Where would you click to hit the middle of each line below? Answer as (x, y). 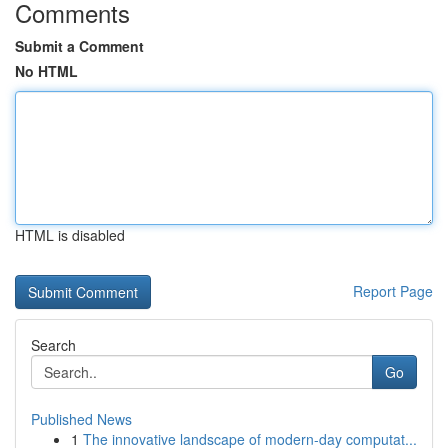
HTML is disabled (70, 235)
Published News (81, 419)
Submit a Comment (79, 46)
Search (53, 345)
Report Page (393, 291)
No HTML (46, 71)
